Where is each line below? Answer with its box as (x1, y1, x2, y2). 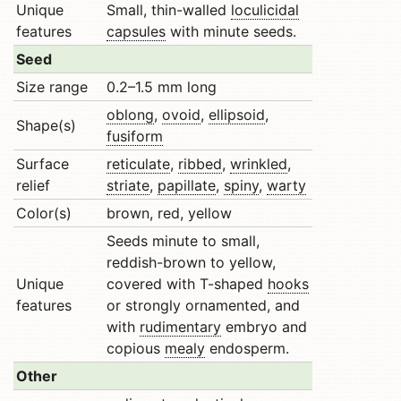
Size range (16, 78, 88, 96)
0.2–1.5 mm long (107, 78, 217, 96)
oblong (107, 106, 154, 124)
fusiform (107, 127, 163, 145)
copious (107, 339, 165, 357)
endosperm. (205, 339, 289, 357)
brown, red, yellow (107, 204, 232, 222)
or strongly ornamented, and (107, 296, 300, 314)
